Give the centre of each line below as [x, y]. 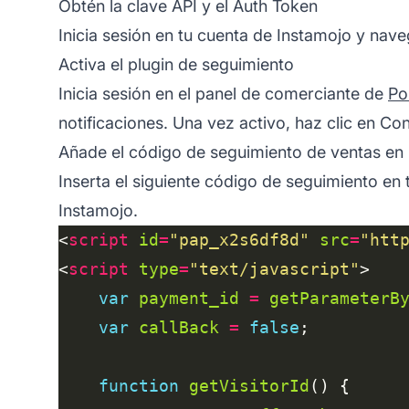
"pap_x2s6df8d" [239, 239]
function [139, 385]
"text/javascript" [274, 268]
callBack [179, 327]
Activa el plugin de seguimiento [176, 64]
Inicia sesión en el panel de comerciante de [223, 93]
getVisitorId [249, 385]
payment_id [189, 298]
